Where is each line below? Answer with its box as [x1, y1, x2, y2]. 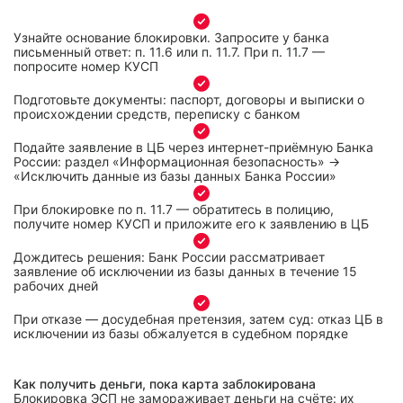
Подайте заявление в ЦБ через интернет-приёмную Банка [13, 139, 373, 155]
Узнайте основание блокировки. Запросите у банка [13, 30, 329, 45]
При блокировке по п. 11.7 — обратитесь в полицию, [13, 201, 334, 217]
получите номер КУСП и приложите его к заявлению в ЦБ [13, 216, 369, 231]
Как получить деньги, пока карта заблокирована [13, 376, 323, 391]
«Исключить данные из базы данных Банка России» [13, 168, 336, 184]
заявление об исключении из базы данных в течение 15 [13, 264, 357, 279]
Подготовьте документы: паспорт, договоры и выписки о [13, 92, 364, 107]
